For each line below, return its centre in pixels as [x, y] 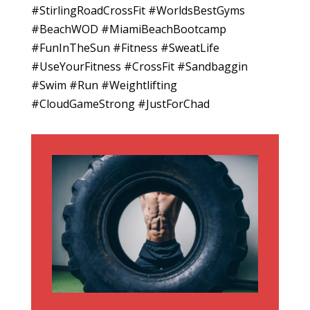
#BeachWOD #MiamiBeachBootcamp [128, 29]
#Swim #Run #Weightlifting [104, 85]
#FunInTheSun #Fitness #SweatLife [125, 48]
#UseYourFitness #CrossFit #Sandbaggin [139, 66]
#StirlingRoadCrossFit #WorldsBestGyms [138, 10]
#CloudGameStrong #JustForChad [120, 104]
